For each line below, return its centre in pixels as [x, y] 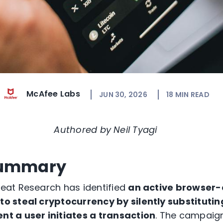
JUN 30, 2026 [123, 94]
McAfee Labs [53, 94]
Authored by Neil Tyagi [106, 130]
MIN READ [192, 94]
